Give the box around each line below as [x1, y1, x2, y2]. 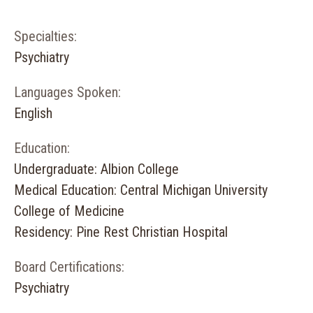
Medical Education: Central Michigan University [14, 182, 268, 198]
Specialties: [14, 28, 77, 45]
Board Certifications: [14, 259, 124, 275]
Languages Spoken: [14, 84, 121, 101]
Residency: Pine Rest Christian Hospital [14, 224, 228, 240]
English [14, 105, 52, 122]
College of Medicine [14, 203, 124, 219]
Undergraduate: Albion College [14, 161, 179, 177]
